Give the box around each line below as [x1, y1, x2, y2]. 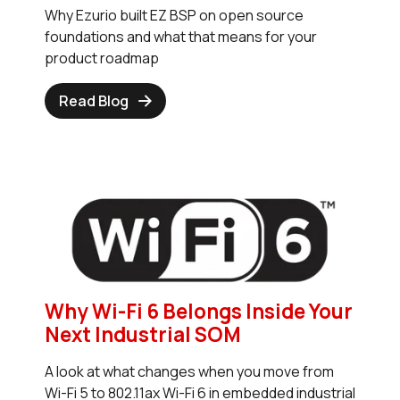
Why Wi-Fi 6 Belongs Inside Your [45, 297, 353, 326]
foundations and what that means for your [45, 26, 317, 46]
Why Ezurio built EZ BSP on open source [45, 4, 304, 25]
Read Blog [59, 90, 129, 111]
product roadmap [45, 47, 159, 68]
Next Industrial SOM [45, 321, 241, 349]
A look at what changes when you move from [45, 362, 334, 382]
